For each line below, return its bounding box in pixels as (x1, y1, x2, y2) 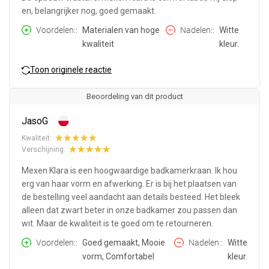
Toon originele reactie (30, 64, 112, 74)
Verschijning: (22, 145, 65, 154)
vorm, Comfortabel (82, 252, 154, 262)
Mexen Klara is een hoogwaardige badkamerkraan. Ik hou (22, 166, 237, 176)
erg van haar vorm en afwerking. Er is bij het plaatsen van (22, 179, 237, 189)
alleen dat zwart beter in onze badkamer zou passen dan (22, 205, 237, 216)
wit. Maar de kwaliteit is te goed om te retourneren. (22, 219, 213, 229)
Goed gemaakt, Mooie (82, 238, 165, 248)
